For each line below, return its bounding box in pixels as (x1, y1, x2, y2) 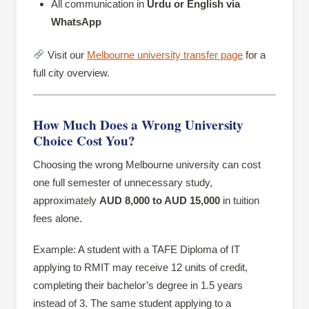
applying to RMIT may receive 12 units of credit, (33, 261, 248, 273)
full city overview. (33, 66, 110, 79)
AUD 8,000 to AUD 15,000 (99, 194, 220, 206)
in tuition (220, 194, 259, 206)
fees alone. (33, 212, 82, 224)
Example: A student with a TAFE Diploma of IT (33, 243, 240, 255)
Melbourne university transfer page (87, 48, 243, 61)
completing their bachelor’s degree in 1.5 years (33, 279, 243, 291)
